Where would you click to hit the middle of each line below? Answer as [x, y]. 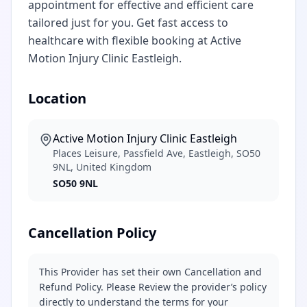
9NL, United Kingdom [102, 167]
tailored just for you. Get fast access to [128, 23]
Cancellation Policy [92, 233]
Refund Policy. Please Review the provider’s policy [153, 287]
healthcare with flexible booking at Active [135, 40]
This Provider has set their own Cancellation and [150, 272]
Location [57, 98]
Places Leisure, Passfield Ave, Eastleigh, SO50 [157, 153]
